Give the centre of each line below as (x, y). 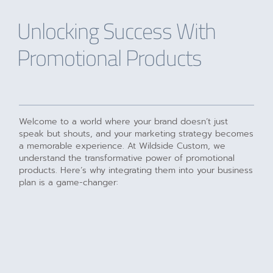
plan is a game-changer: (69, 183)
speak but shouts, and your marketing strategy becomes (136, 134)
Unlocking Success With (117, 30)
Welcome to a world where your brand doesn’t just (124, 122)
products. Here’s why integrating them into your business (136, 171)
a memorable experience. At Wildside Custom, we (122, 146)
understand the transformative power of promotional (127, 158)
